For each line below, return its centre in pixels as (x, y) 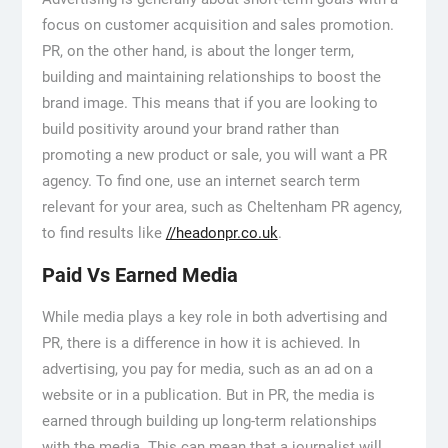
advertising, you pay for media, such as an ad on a (207, 369)
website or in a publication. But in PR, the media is (208, 395)
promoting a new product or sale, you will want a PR (214, 155)
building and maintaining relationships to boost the (211, 77)
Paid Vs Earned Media (139, 275)
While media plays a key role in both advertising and (214, 317)
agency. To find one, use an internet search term (200, 181)
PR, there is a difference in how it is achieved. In (200, 343)
